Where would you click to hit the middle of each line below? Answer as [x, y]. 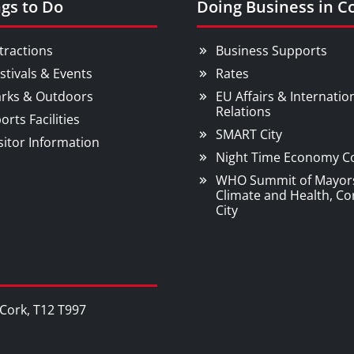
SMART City [249, 134]
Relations [243, 111]
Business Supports [271, 51]
